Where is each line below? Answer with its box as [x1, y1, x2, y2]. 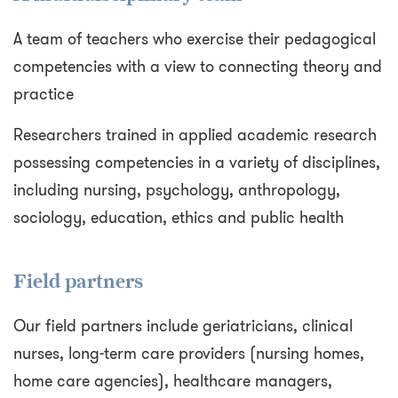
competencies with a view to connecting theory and [13, 55, 382, 79]
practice [13, 83, 74, 107]
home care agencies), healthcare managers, [13, 370, 332, 394]
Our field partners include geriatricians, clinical [13, 314, 353, 338]
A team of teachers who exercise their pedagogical [13, 28, 376, 52]
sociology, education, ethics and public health [13, 206, 344, 230]
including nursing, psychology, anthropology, [13, 179, 340, 203]
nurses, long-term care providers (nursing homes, [13, 342, 364, 366]
